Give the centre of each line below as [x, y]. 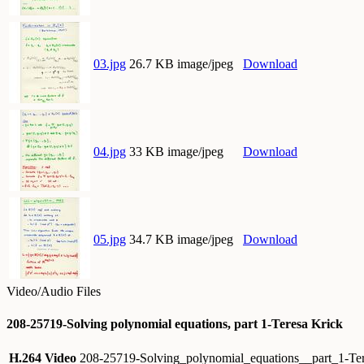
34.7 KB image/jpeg [181, 240]
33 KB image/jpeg [176, 152]
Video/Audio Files [54, 292]
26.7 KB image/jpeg [181, 64]
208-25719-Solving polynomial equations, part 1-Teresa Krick [175, 323]
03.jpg [110, 64]
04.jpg [110, 152]
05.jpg [110, 240]
